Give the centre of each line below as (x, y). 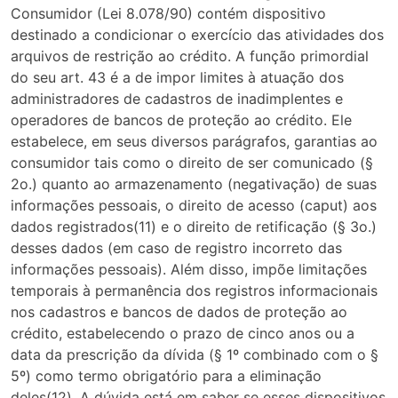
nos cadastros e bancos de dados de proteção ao (179, 312)
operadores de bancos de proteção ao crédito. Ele (181, 120)
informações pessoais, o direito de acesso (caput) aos (194, 206)
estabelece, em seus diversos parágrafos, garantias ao (194, 142)
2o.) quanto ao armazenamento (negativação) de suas (194, 184)
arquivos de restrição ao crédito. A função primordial (190, 56)
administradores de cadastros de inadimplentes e (177, 99)
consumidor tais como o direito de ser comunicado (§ (192, 163)
